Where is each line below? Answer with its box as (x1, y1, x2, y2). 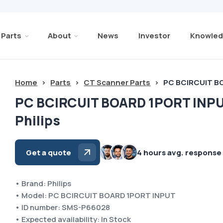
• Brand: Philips (15, 178, 72, 189)
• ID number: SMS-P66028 (15, 202, 111, 213)
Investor (138, 30, 170, 41)
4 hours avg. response (137, 147, 222, 158)
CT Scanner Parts (84, 77, 151, 88)
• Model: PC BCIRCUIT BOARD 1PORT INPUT (15, 190, 176, 201)
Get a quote (26, 147, 72, 158)
